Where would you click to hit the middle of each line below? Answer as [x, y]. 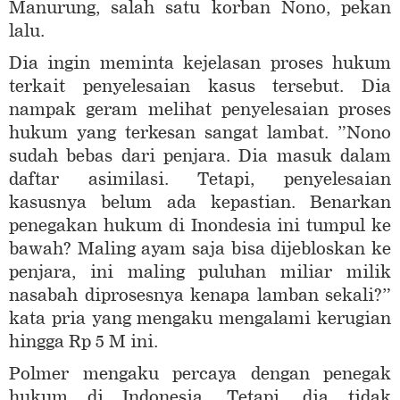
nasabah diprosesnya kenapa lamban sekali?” [200, 296]
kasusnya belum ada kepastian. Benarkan [200, 203]
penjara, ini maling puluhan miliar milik [200, 272]
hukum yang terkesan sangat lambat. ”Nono [200, 133]
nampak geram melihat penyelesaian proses [200, 110]
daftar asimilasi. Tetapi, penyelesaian [200, 179]
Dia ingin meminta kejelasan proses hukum [200, 63]
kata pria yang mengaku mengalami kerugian [200, 319]
